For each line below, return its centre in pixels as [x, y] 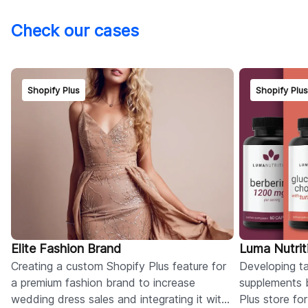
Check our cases [75, 30]
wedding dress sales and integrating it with [119, 299]
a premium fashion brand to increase [103, 282]
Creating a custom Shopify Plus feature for [119, 266]
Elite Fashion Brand [66, 248]
